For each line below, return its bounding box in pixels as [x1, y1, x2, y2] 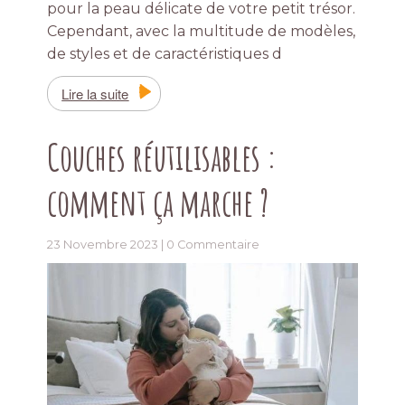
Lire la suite [61, 83, 129, 103]
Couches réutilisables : [47, 133, 278, 180]
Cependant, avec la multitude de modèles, [47, 22, 356, 40]
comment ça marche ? [47, 178, 269, 225]
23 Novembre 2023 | [47, 237, 167, 251]
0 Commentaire [166, 237, 260, 251]
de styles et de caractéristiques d [47, 44, 283, 62]
